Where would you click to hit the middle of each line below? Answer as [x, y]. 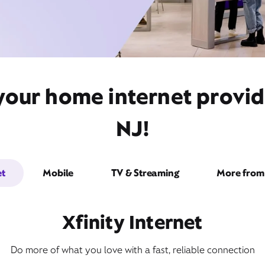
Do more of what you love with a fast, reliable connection [132, 250]
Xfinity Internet [132, 222]
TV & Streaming [145, 173]
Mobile [58, 173]
